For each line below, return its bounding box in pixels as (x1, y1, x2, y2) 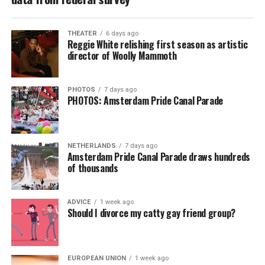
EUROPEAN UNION (67, 254, 126, 262)
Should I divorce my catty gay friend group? (67, 205, 235, 220)
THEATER (67, 29, 97, 37)
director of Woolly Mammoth (67, 48, 177, 63)
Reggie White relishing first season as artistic (67, 37, 248, 51)
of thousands (67, 160, 118, 175)
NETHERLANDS (67, 141, 116, 150)
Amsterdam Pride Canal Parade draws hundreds (67, 149, 250, 164)
